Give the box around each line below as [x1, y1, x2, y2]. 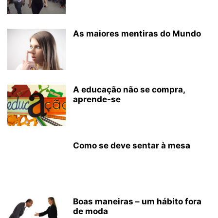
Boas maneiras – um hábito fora [73, 197, 201, 206]
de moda [73, 206, 108, 216]
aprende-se [73, 94, 121, 104]
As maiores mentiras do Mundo [73, 29, 201, 38]
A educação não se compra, [73, 85, 185, 94]
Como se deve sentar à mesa [73, 141, 190, 150]
